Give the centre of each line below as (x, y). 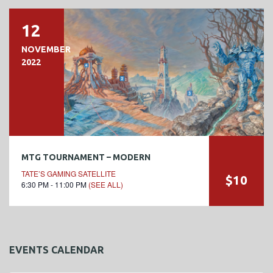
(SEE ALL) (106, 184)
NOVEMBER (46, 49)
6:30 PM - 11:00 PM (55, 184)
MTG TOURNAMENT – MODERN (86, 157)
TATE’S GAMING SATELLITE (69, 173)
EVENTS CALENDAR (56, 250)
